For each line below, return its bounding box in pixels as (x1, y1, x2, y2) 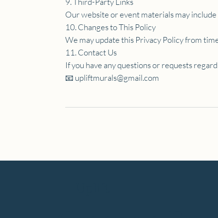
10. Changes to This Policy (65, 21, 156, 32)
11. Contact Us (65, 47, 117, 57)
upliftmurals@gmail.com (75, 72, 160, 83)
